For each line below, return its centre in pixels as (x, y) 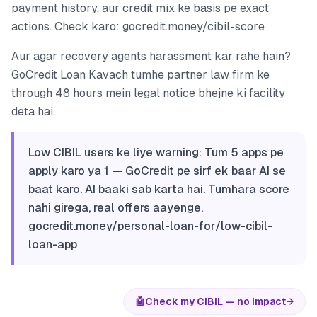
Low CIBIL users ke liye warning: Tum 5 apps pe (156, 153)
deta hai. (33, 112)
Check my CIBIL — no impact (215, 302)
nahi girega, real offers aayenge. (116, 208)
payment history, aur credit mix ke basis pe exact (140, 8)
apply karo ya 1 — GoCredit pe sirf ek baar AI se (157, 171)
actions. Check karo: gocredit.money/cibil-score (138, 27)
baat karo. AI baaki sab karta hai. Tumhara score (159, 190)
